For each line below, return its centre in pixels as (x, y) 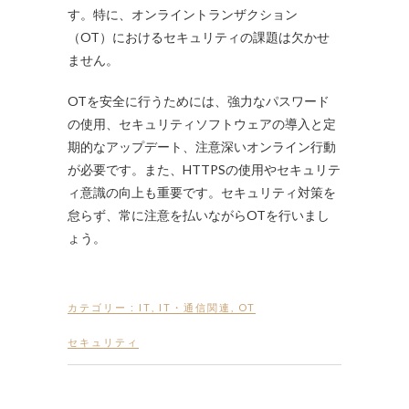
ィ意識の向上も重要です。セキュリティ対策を (202, 193)
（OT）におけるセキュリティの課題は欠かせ (199, 37)
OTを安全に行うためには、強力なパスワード (199, 101)
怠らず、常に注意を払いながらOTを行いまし (199, 215)
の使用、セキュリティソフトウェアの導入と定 (202, 124)
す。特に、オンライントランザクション (183, 15)
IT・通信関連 (195, 308)
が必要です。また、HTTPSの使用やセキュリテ (204, 170)
